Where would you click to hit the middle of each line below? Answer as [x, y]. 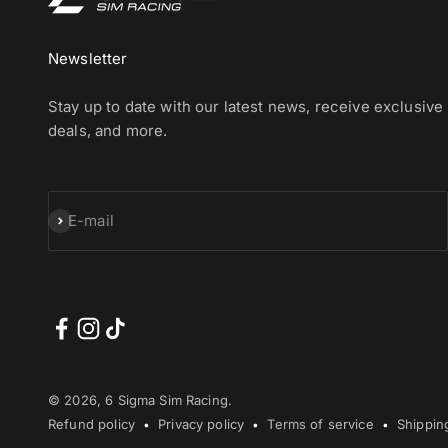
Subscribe [83, 219]
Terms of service [320, 424]
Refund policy [91, 424]
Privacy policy [201, 424]
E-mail [91, 220]
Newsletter [88, 58]
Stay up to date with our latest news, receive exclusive [246, 106]
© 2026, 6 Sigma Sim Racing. [140, 400]
